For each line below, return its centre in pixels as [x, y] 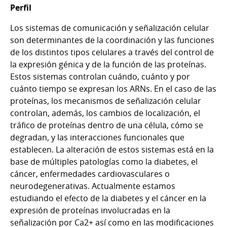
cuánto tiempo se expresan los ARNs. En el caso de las [113, 88]
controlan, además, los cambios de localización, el [105, 113]
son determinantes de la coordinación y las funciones [112, 40]
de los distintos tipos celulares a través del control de [112, 52]
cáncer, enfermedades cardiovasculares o [90, 174]
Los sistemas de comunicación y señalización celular [110, 28]
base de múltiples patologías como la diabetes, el [104, 161]
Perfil [21, 7]
